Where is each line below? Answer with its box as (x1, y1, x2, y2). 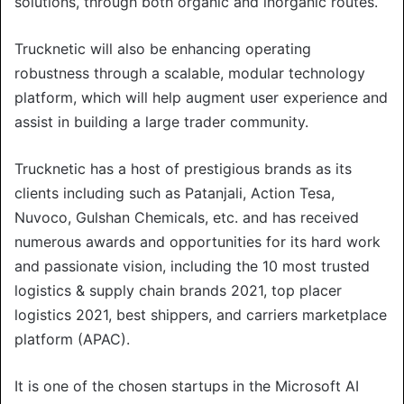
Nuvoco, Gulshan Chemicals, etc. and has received (14, 207, 359, 226)
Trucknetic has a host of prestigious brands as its (14, 159, 352, 178)
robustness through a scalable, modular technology (14, 63, 365, 82)
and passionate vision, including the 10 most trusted (14, 256, 370, 275)
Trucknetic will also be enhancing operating (14, 39, 311, 58)
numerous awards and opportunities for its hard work (14, 232, 381, 251)
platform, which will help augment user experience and (14, 87, 388, 106)
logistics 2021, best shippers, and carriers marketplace (14, 305, 387, 324)
